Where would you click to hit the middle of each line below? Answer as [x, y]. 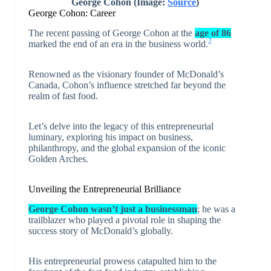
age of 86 [213, 33]
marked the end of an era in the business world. [118, 44]
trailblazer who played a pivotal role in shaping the [124, 220]
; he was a [216, 209]
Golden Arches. [58, 158]
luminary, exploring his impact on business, [110, 137]
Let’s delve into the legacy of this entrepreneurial [121, 126]
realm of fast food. [63, 96]
